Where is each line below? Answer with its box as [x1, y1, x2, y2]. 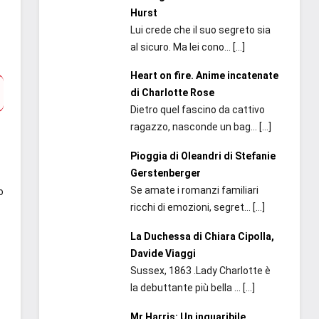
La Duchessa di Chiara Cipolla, [130, 230, 274, 242]
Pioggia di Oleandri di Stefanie [130, 150, 276, 162]
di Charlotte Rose [130, 87, 214, 99]
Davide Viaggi [130, 247, 196, 259]
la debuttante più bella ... [130, 281, 243, 293]
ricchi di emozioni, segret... [130, 202, 253, 214]
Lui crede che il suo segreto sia [130, 23, 271, 36]
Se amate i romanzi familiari [130, 184, 258, 197]
